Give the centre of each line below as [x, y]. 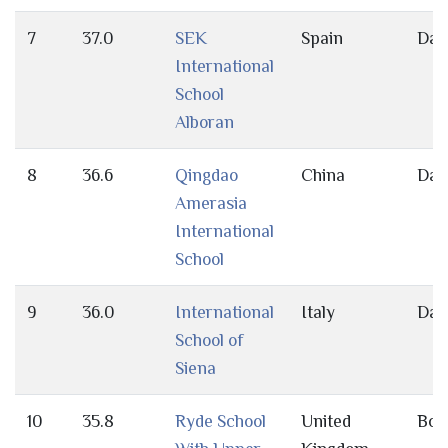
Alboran [204, 122]
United [326, 421]
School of [209, 340]
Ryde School [220, 421]
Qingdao [206, 175]
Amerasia [211, 203]
